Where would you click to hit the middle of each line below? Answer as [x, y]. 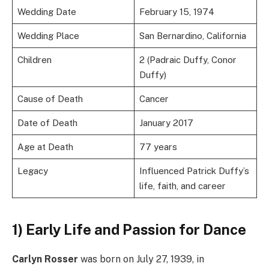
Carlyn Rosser [45, 259]
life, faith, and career [182, 186]
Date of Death [47, 122]
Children [34, 59]
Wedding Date [47, 11]
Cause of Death [50, 98]
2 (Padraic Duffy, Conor [188, 59]
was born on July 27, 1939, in [141, 259]
